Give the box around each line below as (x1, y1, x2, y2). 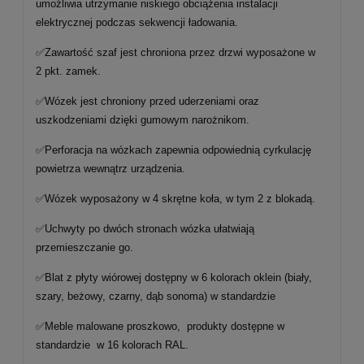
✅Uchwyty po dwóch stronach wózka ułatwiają (36, 223, 254, 235)
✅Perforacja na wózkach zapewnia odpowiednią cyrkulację (36, 144, 311, 156)
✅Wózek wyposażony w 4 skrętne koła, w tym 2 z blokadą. (36, 193, 315, 205)
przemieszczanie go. (36, 241, 133, 253)
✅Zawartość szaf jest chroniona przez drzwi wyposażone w (36, 46, 315, 58)
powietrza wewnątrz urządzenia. (36, 162, 185, 175)
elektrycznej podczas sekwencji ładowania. (36, 16, 238, 28)
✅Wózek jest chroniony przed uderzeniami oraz (36, 95, 259, 107)
